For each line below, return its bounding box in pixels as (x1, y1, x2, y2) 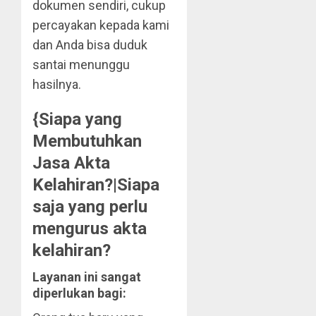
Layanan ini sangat (32, 269, 141, 285)
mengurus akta (32, 219, 147, 239)
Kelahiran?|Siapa (32, 175, 159, 195)
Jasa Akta (32, 153, 110, 174)
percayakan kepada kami (32, 18, 169, 33)
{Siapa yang (32, 109, 122, 130)
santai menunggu (32, 57, 130, 73)
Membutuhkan (32, 131, 142, 152)
